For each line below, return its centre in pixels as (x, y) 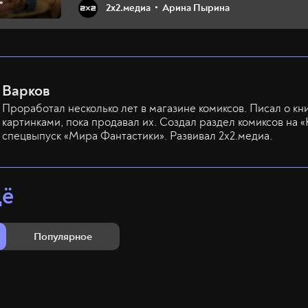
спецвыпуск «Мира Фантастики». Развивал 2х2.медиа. (137, 136)
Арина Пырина (196, 8)
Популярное (63, 236)
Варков (26, 91)
